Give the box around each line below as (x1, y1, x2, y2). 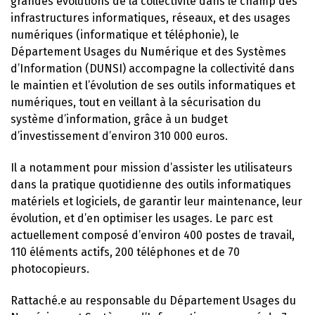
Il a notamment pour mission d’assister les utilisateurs (11, 160, 292, 174)
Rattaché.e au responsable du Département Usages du (11, 293, 296, 307)
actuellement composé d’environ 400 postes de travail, (11, 228, 295, 242)
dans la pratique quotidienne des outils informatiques (11, 177, 291, 191)
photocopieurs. (11, 262, 89, 276)
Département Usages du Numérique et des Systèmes (11, 44, 286, 58)
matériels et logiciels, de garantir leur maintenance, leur (11, 194, 302, 208)
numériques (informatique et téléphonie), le (11, 27, 239, 41)
